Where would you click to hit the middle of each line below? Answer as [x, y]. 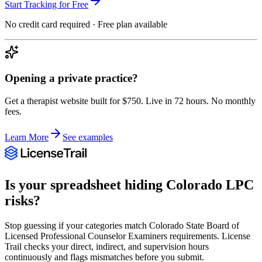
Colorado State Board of [194, 225]
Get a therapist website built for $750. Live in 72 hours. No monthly [130, 101]
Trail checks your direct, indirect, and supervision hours [107, 246]
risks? [23, 200]
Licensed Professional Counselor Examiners [86, 236]
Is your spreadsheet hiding [85, 185]
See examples [88, 137]
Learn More [27, 137]
